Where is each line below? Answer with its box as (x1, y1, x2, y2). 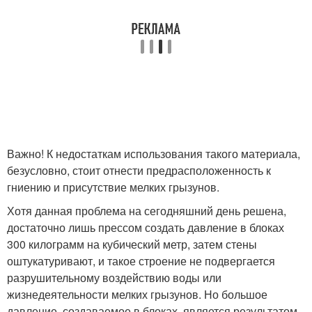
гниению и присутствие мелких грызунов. (7, 179, 219, 195)
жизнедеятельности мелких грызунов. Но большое (7, 286, 267, 302)
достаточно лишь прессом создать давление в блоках (7, 219, 284, 235)
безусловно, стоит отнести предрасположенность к (7, 162, 271, 178)
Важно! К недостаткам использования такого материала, (7, 146, 300, 162)
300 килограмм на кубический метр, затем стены (7, 236, 257, 252)
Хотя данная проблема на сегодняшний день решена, (7, 203, 286, 219)
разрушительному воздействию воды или (7, 270, 221, 286)
